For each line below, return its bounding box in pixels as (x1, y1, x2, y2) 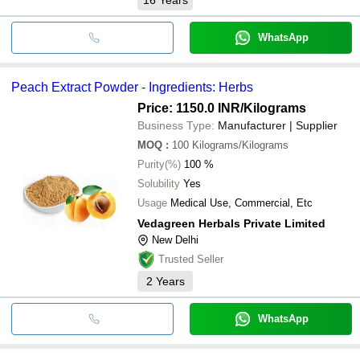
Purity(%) (137, 157, 181, 170)
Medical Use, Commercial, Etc (170, 196, 313, 209)
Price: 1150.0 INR (137, 100, 240, 115)
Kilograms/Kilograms (192, 138, 288, 151)
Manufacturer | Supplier (218, 118, 337, 132)
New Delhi (152, 233, 198, 246)
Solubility (137, 177, 180, 190)
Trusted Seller (158, 252, 223, 265)
